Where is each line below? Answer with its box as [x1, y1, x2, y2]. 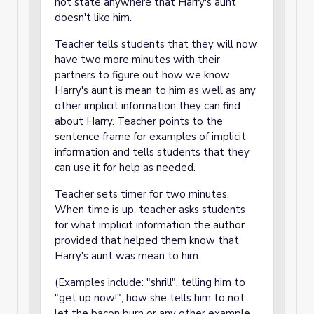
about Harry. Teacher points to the [55, 114, 223, 128]
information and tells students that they [55, 145, 250, 159]
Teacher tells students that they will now [55, 37, 257, 51]
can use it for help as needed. [55, 161, 198, 175]
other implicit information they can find [55, 99, 240, 113]
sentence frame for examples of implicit [55, 130, 246, 144]
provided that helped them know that [55, 233, 239, 247]
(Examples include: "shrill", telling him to [55, 275, 245, 289]
